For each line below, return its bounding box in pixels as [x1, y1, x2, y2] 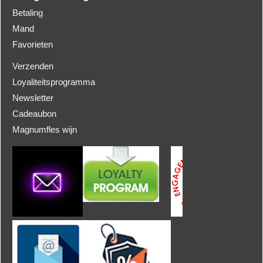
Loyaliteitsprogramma [12, 77, 95, 87]
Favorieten [12, 39, 53, 50]
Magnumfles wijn [12, 124, 77, 135]
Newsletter [12, 93, 53, 103]
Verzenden [12, 61, 53, 72]
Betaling [12, 8, 43, 18]
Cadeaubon [12, 109, 56, 119]
